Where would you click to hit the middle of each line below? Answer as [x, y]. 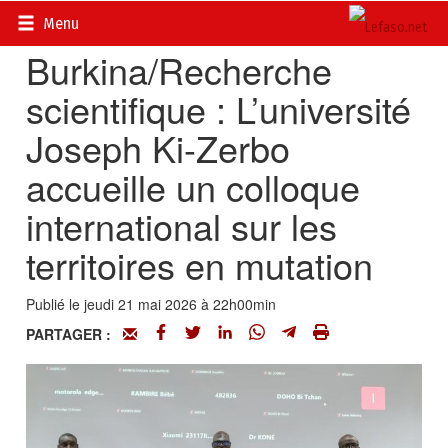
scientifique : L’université [219, 108]
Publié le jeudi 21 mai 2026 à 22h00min [151, 304]
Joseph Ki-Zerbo [158, 147]
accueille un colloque [193, 186]
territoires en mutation [200, 264]
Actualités [118, 20]
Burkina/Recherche [179, 69]
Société [188, 20]
